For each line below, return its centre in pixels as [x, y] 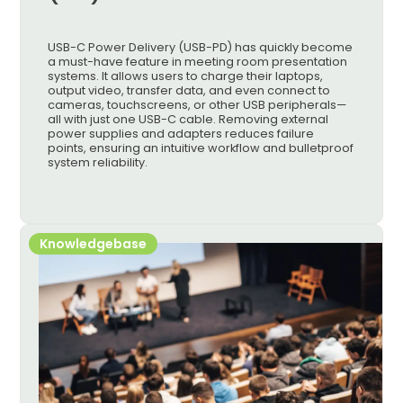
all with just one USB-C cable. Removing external [188, 119]
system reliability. [98, 162]
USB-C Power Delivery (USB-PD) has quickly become [201, 47]
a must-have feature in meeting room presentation [198, 62]
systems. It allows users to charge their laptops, [186, 76]
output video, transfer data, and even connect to [189, 90]
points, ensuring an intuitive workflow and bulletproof [201, 148]
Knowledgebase [94, 244]
